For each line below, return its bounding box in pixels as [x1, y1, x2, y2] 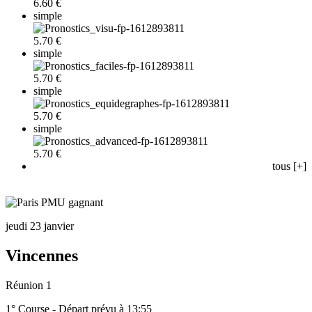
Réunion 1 [6, 279, 52, 291]
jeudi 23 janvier [6, 219, 74, 232]
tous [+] [272, 159, 306, 172]
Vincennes [6, 246, 78, 265]
